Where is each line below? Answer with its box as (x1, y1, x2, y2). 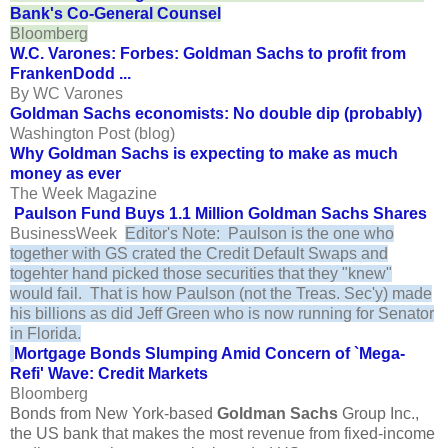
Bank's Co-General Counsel (10, 4, 221, 22)
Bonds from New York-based (10, 404, 217, 422)
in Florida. (10, 324, 81, 342)
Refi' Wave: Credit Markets (10, 364, 208, 382)
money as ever (10, 164, 121, 182)
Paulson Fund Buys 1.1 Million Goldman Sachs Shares (14, 204, 427, 222)
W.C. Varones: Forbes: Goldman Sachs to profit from (10, 44, 406, 62)
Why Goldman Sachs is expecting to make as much (10, 144, 398, 162)
